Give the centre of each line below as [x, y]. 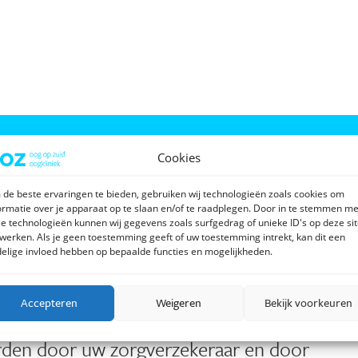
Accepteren [50, 302]
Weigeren [179, 302]
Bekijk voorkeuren [308, 302]
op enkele [238, 319]
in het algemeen [123, 319]
